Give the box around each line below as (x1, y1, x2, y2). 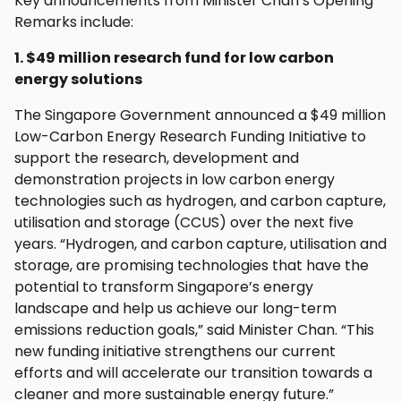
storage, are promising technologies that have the (14, 254, 369, 276)
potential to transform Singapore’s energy (14, 276, 313, 297)
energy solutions (14, 68, 142, 90)
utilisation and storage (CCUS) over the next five (14, 211, 354, 233)
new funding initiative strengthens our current (14, 340, 336, 362)
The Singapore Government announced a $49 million (14, 104, 386, 125)
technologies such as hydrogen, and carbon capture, (14, 190, 386, 211)
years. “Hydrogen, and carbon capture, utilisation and (14, 233, 387, 254)
